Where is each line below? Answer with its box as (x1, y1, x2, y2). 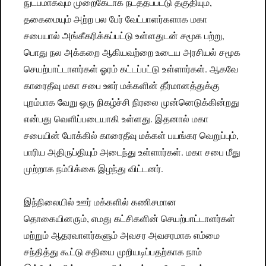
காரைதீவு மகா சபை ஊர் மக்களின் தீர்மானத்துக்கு (24, 79, 220, 92)
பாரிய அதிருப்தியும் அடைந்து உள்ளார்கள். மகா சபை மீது (24, 145, 241, 159)
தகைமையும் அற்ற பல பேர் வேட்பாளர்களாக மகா (24, 12, 208, 26)
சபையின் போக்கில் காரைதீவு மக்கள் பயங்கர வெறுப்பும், (24, 129, 239, 142)
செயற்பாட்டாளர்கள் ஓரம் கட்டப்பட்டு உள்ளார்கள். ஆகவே (24, 62, 239, 75)
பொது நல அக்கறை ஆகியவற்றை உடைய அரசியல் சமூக (24, 46, 241, 59)
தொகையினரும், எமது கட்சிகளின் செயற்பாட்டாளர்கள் (24, 212, 236, 225)
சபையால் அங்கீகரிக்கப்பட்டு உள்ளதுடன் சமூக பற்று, (24, 29, 225, 42)
